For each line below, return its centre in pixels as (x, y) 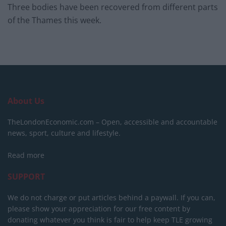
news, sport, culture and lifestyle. (64, 133)
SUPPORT (26, 177)
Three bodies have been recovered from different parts (113, 7)
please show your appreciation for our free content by (99, 209)
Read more (26, 155)
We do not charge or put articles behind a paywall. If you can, (111, 198)
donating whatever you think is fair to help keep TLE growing (110, 220)
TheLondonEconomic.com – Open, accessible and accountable (112, 122)
